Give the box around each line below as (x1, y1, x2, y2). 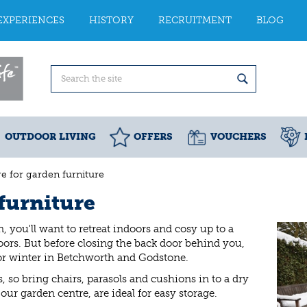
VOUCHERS (210, 131, 267, 143)
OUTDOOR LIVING (5, 131, 96, 143)
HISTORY (89, 14, 134, 26)
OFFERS (134, 131, 173, 143)
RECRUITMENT (158, 14, 232, 26)
